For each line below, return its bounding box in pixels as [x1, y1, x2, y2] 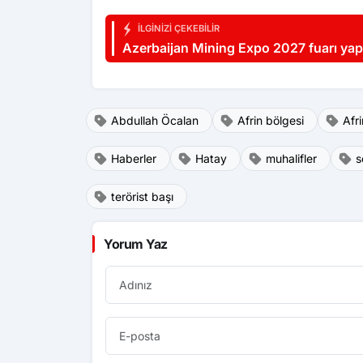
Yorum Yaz [104, 236, 168, 252]
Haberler [111, 152, 156, 165]
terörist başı [111, 190, 173, 203]
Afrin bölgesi [237, 113, 304, 127]
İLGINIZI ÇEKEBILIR [135, 23, 220, 35]
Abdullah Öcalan [111, 113, 199, 127]
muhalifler [266, 152, 317, 165]
